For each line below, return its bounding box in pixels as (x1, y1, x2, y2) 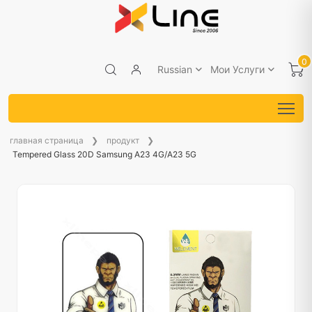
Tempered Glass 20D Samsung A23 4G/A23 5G (13, 148, 196, 159)
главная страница (10, 134, 84, 146)
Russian (157, 63, 192, 76)
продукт (107, 134, 139, 146)
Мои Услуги (210, 63, 265, 76)
